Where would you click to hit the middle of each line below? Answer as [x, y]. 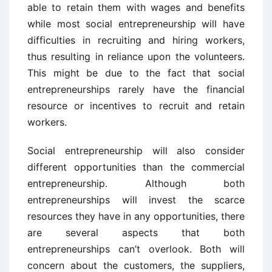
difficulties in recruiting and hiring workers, [136, 40]
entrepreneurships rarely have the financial [136, 90]
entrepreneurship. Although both [136, 184]
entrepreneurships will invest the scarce [136, 200]
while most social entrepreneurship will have [136, 24]
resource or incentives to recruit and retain [136, 106]
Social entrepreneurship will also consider [136, 151]
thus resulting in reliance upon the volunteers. [136, 57]
